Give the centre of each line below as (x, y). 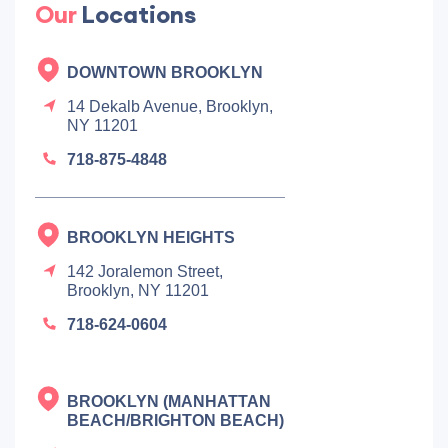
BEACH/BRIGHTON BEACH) (175, 420)
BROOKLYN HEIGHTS (151, 237)
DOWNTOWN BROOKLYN (165, 72)
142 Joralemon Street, (145, 271)
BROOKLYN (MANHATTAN (169, 401)
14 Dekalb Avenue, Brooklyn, (170, 106)
